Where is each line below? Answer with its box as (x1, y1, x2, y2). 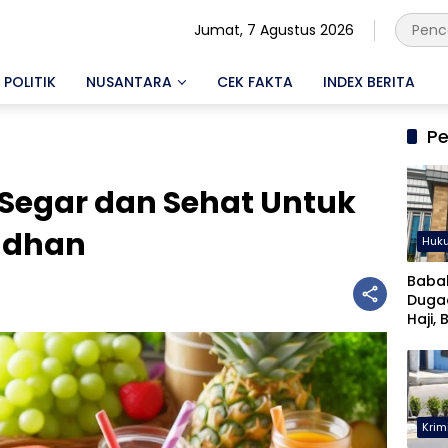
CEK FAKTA (217, 71, 293, 92)
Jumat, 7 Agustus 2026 (194, 19, 354, 40)
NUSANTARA (86, 71, 172, 92)
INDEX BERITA (323, 71, 415, 92)
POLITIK (4, 71, 56, 92)
